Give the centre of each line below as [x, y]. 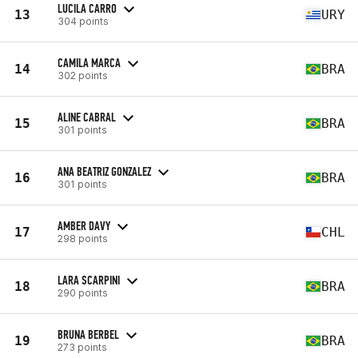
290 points [83, 292]
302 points [83, 75]
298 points [83, 238]
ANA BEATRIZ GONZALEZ [104, 171]
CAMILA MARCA [89, 62]
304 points [83, 21]
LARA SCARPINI [89, 280]
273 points [82, 347]
